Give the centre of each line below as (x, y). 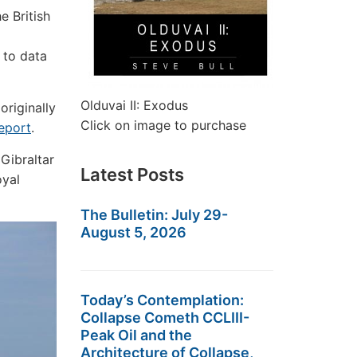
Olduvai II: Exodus (134, 105)
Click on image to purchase (163, 125)
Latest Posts (132, 175)
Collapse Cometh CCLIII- (165, 318)
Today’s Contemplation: (162, 300)
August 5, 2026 (133, 232)
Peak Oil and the (136, 335)
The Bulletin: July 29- (154, 215)
